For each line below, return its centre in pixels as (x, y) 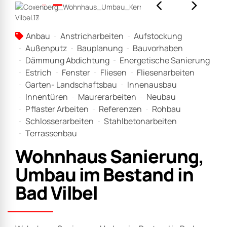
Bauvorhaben (158, 48)
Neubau (161, 97)
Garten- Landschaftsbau (71, 85)
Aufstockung (158, 36)
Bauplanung (100, 48)
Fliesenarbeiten (166, 73)
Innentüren (47, 97)
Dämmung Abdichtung (67, 61)
